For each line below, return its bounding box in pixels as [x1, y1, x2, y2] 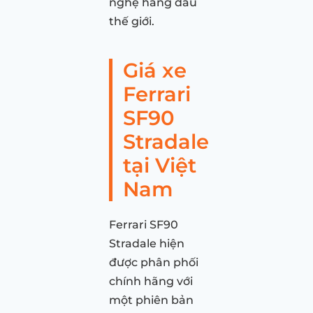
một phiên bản [109, 293, 194, 307]
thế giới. [109, 14, 154, 28]
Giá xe [123, 57, 187, 82]
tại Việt [123, 152, 196, 177]
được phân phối [109, 255, 198, 269]
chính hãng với [109, 274, 193, 288]
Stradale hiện [109, 236, 184, 250]
